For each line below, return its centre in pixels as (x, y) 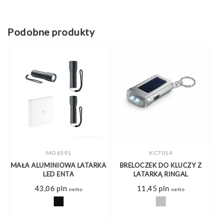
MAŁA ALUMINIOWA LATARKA (58, 165)
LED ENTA (58, 174)
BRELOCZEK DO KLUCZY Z (161, 165)
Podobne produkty (51, 32)
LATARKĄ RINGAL (161, 174)
